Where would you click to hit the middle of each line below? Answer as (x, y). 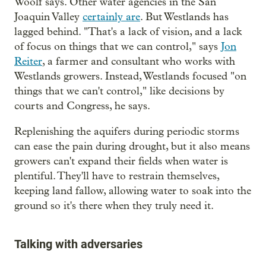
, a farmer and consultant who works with (139, 61)
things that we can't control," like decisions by (119, 91)
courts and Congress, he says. (82, 106)
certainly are (111, 17)
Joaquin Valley (48, 17)
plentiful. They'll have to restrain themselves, (117, 176)
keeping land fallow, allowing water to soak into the (133, 191)
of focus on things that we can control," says (118, 46)
